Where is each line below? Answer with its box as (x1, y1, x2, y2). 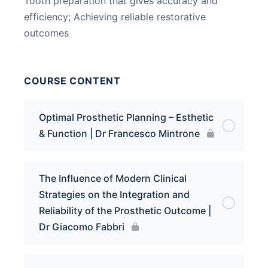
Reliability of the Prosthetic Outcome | (39, 205, 211, 217)
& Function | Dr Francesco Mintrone (39, 127, 200, 139)
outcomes (24, 27, 69, 39)
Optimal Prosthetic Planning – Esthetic (39, 111, 214, 123)
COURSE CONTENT (24, 75, 121, 87)
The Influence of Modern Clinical (39, 172, 187, 184)
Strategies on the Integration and (39, 188, 190, 200)
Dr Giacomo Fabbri (39, 221, 124, 233)
